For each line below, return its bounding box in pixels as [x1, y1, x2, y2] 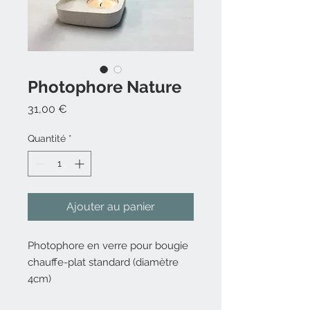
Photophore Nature [28, 76, 181, 97]
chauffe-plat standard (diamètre [28, 255, 179, 268]
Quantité [28, 132, 66, 144]
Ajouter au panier [66, 199, 155, 213]
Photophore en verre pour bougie [28, 239, 188, 252]
